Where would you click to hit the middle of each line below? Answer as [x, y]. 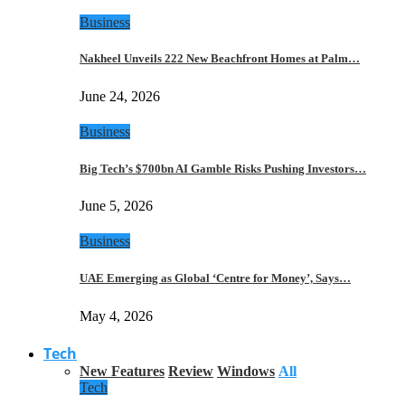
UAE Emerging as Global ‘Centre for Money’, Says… [215, 278]
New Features [122, 371]
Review [191, 371]
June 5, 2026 [116, 206]
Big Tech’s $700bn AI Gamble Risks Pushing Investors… [223, 168]
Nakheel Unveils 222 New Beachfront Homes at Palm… [220, 59]
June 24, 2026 [120, 96]
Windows [246, 371]
